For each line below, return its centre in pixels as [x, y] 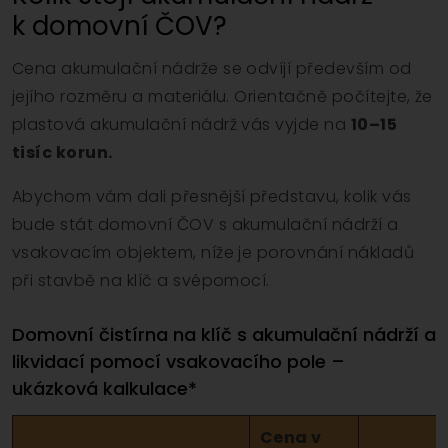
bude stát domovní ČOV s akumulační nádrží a [205, 224]
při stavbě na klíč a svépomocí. [141, 280]
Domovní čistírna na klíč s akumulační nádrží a [224, 334]
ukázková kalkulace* [104, 388]
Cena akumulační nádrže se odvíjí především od [212, 68]
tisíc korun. [62, 152]
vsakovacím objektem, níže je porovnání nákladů [213, 252]
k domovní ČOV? [119, 25]
